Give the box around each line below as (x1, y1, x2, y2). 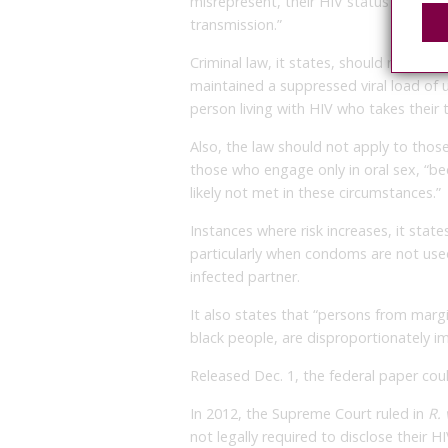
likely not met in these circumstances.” (190, 182, 441, 202)
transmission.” (190, 14, 282, 34)
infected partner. (190, 266, 300, 286)
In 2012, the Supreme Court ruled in (190, 403, 428, 423)
